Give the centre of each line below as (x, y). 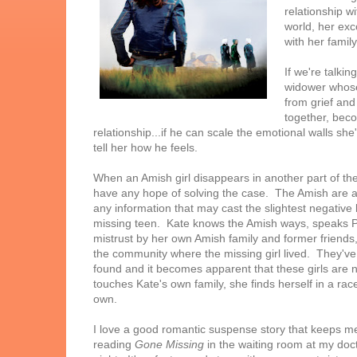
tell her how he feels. (145, 148)
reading (114, 345)
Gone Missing (169, 345)
